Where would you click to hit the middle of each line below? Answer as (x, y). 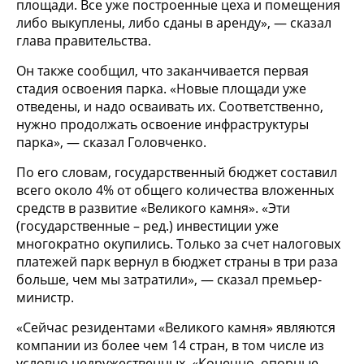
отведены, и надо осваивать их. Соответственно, (170, 106)
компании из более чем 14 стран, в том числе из (170, 345)
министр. (45, 297)
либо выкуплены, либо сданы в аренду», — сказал (174, 22)
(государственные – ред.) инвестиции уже (147, 225)
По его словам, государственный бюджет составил (177, 172)
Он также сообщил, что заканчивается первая (162, 70)
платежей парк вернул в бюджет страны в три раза (177, 261)
